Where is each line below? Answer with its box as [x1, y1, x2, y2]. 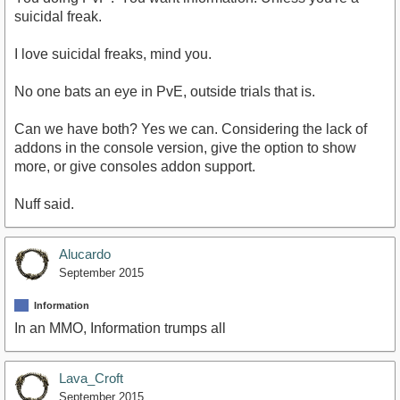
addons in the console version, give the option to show [14, 140, 356, 156]
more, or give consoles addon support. [14, 159, 255, 175]
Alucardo [59, 246, 111, 262]
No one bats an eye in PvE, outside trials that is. [14, 84, 315, 100]
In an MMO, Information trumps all [14, 320, 226, 336]
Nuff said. [14, 196, 74, 212]
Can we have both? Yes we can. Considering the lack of [14, 121, 367, 137]
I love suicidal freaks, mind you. [14, 46, 212, 62]
